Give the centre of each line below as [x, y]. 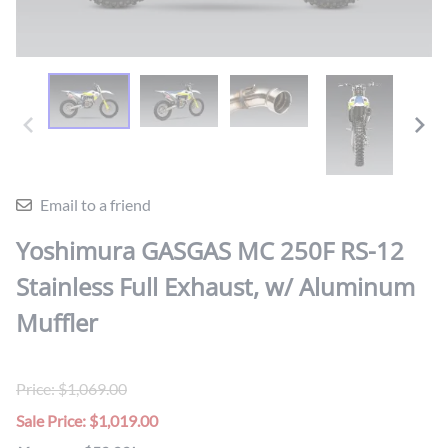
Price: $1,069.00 [71, 389]
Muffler [57, 323]
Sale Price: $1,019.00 [87, 421]
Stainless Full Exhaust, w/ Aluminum [215, 287]
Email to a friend [95, 205]
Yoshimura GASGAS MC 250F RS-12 [210, 251]
